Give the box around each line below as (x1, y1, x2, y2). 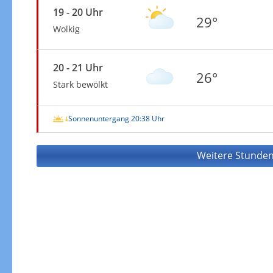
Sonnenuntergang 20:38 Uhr (68, 113, 165, 124)
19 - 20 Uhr (52, 5, 103, 19)
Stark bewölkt (52, 78, 108, 90)
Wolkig (52, 23, 80, 35)
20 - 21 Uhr (52, 60, 103, 74)
